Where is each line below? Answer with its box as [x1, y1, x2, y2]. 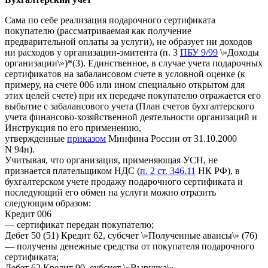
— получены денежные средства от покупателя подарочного [5, 240, 254, 251]
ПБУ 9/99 [180, 47, 218, 57]
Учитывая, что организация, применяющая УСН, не [5, 154, 218, 165]
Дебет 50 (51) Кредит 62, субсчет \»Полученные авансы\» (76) [5, 230, 257, 240]
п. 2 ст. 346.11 [140, 165, 196, 176]
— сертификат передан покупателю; [5, 219, 154, 230]
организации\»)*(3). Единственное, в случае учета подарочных [5, 57, 263, 68]
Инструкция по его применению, [5, 122, 141, 133]
